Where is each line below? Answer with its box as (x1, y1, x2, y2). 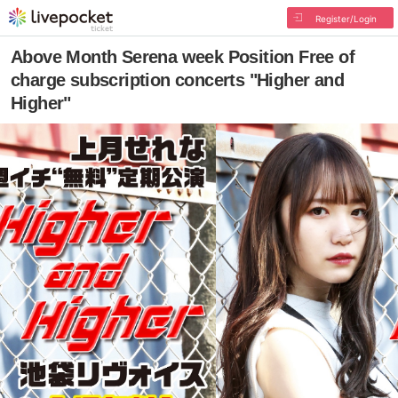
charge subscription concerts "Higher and (11, 70, 344, 90)
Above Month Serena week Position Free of (11, 47, 354, 67)
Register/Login (314, 13, 377, 24)
